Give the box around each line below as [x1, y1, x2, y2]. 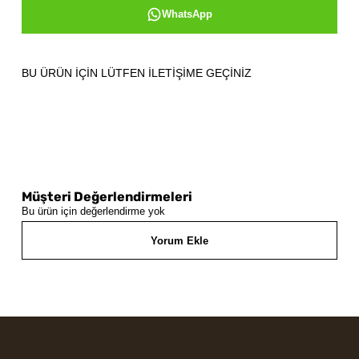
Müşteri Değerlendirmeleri [21, 189, 192, 205]
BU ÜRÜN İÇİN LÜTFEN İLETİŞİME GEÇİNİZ [21, 66, 252, 79]
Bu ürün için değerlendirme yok [21, 205, 165, 218]
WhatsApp [162, 8, 213, 21]
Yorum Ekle [151, 234, 208, 247]
